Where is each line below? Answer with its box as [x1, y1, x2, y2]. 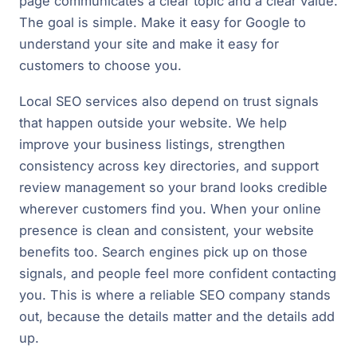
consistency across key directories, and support [19, 157, 319, 174]
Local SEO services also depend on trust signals [19, 92, 319, 109]
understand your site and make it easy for [19, 35, 279, 52]
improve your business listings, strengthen [19, 135, 285, 152]
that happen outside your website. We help [19, 114, 287, 131]
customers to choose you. [19, 57, 182, 73]
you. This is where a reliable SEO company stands [19, 286, 331, 303]
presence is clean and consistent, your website [19, 222, 314, 238]
